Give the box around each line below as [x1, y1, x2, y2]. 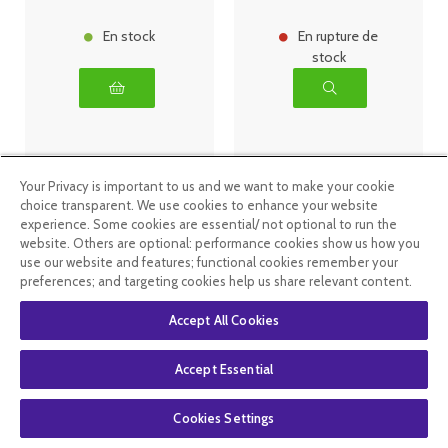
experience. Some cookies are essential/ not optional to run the [20, 216, 397, 232]
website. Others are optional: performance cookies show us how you [20, 235, 420, 251]
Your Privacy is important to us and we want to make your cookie [20, 178, 395, 194]
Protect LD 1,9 [278, 384, 379, 404]
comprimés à [72, 400, 167, 420]
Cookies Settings [173, 410, 275, 426]
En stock [103, 27, 155, 46]
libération [85, 416, 154, 436]
